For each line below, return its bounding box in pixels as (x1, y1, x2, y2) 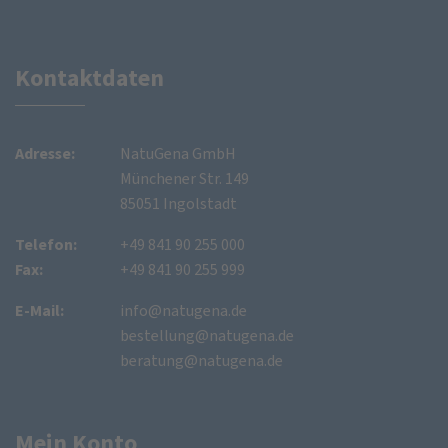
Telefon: (15, 233, 77, 255)
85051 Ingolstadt (119, 192, 237, 214)
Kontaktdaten (15, 61, 164, 94)
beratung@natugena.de (119, 349, 283, 371)
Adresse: (15, 142, 75, 164)
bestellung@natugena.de (119, 324, 294, 346)
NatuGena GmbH (119, 142, 236, 164)
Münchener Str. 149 (119, 167, 249, 189)
